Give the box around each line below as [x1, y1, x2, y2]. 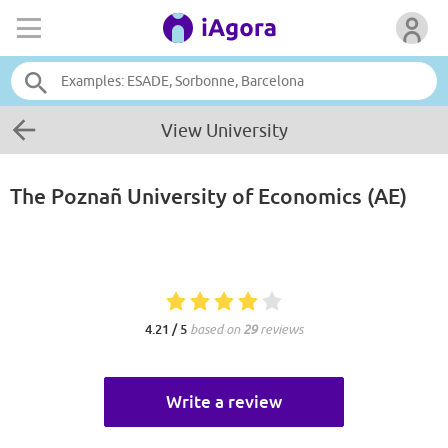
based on [190, 321, 243, 338]
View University [160, 120, 288, 141]
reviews [257, 321, 303, 338]
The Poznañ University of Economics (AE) [10, 183, 407, 210]
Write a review [166, 391, 282, 413]
